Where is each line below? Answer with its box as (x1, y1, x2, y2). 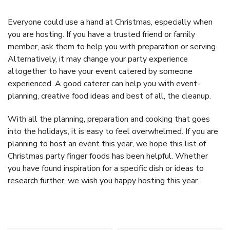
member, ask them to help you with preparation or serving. (8, 41, 217, 52)
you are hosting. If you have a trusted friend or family (8, 28, 195, 40)
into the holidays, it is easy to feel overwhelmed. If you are (8, 125, 218, 137)
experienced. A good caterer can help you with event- (8, 78, 200, 89)
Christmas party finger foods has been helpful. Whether (8, 150, 208, 162)
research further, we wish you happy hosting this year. (8, 175, 199, 186)
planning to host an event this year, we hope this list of (8, 138, 206, 149)
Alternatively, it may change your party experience (8, 53, 188, 65)
